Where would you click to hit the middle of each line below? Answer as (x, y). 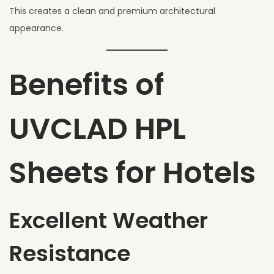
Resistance (70, 253)
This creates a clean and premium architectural (112, 11)
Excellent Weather (109, 220)
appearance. (36, 28)
